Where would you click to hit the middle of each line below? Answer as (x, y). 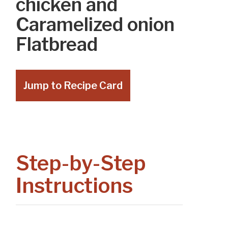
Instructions (75, 186)
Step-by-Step (81, 163)
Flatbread (57, 45)
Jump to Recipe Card (73, 86)
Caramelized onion (95, 25)
